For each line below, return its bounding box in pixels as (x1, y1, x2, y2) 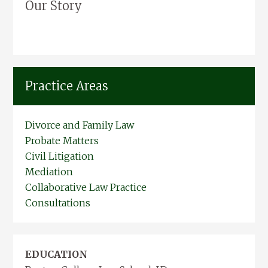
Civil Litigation (25, 150, 95, 162)
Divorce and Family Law (25, 118, 135, 131)
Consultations (25, 196, 91, 209)
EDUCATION (25, 248, 88, 260)
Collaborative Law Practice (25, 181, 147, 193)
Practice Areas (25, 78, 109, 93)
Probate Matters (25, 134, 99, 147)
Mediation (25, 165, 74, 178)
